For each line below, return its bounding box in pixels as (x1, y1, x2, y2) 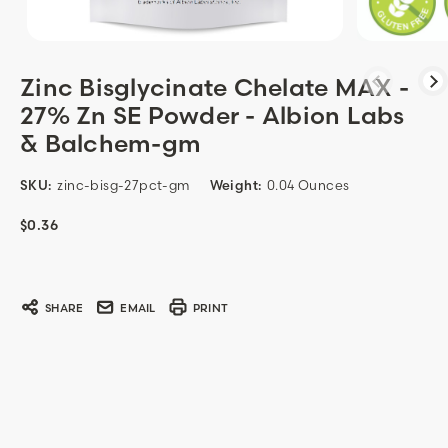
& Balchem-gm (20, 128, 201, 158)
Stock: (20, 279, 59, 295)
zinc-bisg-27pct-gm (57, 177, 190, 193)
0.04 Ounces (267, 177, 350, 193)
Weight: (209, 177, 262, 193)
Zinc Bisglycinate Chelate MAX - (20, 72, 409, 102)
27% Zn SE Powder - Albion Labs (20, 100, 405, 130)
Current (20, 257, 69, 273)
